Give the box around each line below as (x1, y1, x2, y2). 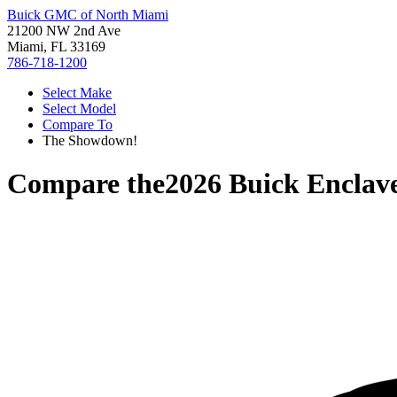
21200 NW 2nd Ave (7, 23, 121, 38)
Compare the (7, 167, 165, 200)
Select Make (43, 85, 112, 100)
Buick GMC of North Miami (7, 7, 168, 22)
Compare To (43, 117, 113, 132)
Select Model (43, 101, 116, 116)
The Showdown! (43, 133, 137, 148)
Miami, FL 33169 (7, 39, 105, 54)
